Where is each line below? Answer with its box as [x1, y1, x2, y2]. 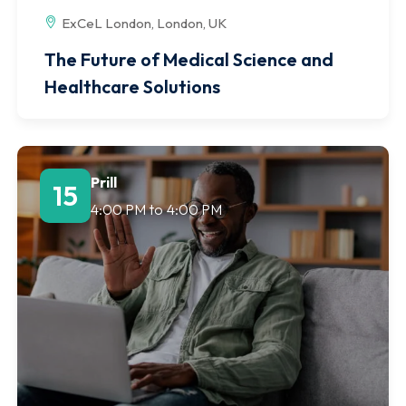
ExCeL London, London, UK [62, 14, 227, 32]
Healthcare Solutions [44, 74, 220, 98]
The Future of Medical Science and [44, 47, 333, 71]
